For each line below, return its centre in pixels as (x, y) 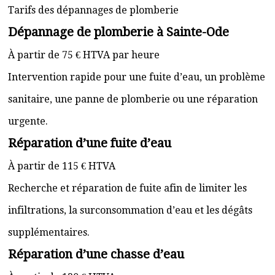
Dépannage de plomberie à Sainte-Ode (118, 32)
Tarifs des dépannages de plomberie (93, 10)
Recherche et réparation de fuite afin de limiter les (127, 188)
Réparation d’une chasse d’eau (96, 254)
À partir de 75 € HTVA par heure (84, 55)
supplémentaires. (49, 232)
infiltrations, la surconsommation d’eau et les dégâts (130, 210)
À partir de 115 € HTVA (62, 166)
